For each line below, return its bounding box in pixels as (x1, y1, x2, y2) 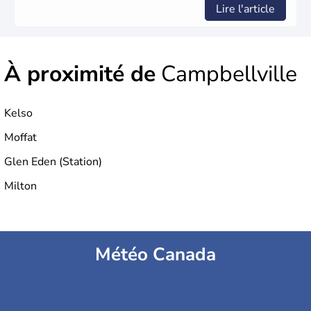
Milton (4, 178, 37, 194)
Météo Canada (95, 242, 216, 267)
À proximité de (4, 59, 155, 90)
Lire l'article (216, 1, 275, 17)
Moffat (4, 130, 37, 146)
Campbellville (155, 59, 297, 90)
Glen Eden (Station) (4, 154, 102, 170)
